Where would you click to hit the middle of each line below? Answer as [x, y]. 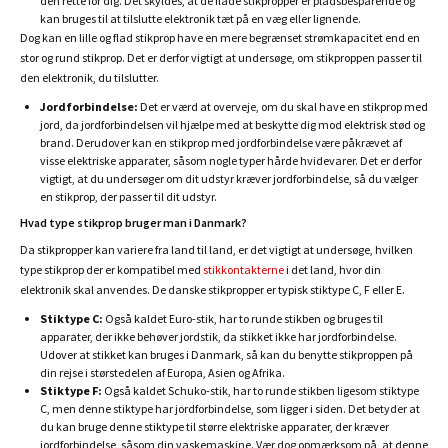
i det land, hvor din [332, 269]
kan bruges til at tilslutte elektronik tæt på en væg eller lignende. [200, 18]
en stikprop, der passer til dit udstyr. [128, 196]
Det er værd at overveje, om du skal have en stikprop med [284, 106]
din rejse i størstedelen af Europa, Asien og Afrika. [162, 372]
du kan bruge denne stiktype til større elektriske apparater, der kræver [214, 426]
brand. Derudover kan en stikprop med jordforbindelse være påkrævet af [221, 142]
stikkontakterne [243, 269]
